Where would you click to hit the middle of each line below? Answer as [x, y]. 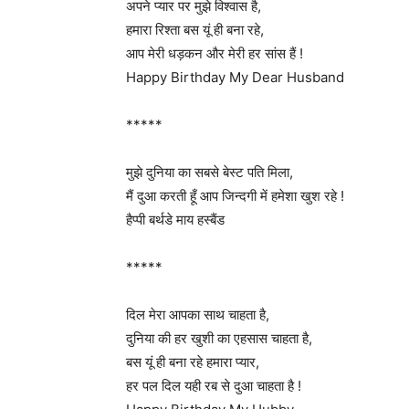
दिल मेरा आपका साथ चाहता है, [198, 315]
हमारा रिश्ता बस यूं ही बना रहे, [195, 30]
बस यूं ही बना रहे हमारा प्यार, [193, 362]
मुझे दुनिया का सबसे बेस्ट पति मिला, [210, 172]
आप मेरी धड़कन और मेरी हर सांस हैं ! [215, 53]
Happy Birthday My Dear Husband [235, 77]
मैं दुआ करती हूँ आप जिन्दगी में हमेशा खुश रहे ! [235, 196]
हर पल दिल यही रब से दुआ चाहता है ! [214, 386]
